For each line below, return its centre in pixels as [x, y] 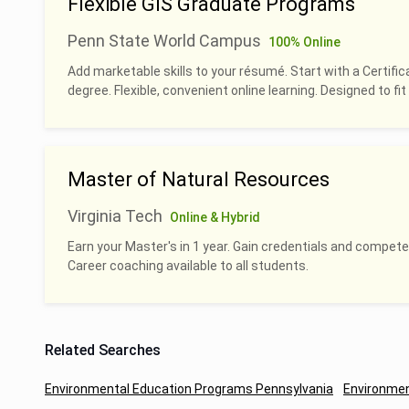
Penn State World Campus [164, 41]
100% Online [304, 42]
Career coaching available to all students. [188, 266]
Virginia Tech [115, 216]
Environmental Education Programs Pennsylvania [189, 389]
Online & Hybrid [215, 217]
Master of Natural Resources [199, 179]
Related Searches [103, 350]
